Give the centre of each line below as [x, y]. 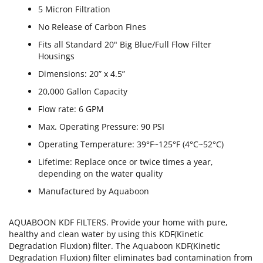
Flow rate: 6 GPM [71, 109]
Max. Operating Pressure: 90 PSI [101, 127]
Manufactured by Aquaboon [94, 191]
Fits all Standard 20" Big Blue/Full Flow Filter [125, 45]
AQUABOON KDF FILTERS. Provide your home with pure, [118, 222]
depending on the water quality [100, 174]
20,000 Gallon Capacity [83, 92]
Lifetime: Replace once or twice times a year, [126, 162]
